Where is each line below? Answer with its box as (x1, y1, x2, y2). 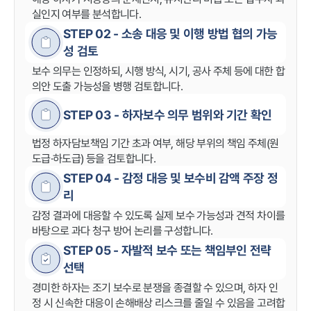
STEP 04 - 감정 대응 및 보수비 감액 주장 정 (63, 169, 278, 187)
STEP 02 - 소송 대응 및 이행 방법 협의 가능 (63, 25, 278, 42)
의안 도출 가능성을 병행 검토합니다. (32, 78, 183, 94)
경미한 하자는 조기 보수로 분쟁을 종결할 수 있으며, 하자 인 (32, 280, 278, 295)
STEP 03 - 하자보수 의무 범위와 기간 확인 (63, 106, 272, 124)
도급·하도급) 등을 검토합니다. (32, 151, 156, 166)
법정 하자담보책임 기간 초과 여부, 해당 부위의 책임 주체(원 (32, 135, 279, 151)
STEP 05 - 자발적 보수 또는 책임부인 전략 (63, 242, 271, 259)
